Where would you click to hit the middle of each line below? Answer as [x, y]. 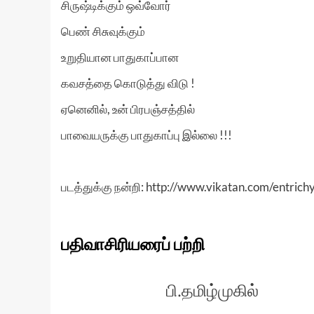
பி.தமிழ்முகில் [212, 291]
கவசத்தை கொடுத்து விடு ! [128, 83]
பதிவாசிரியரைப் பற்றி [133, 245]
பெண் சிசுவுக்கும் [103, 31]
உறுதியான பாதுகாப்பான [120, 57]
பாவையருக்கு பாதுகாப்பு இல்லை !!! [146, 135]
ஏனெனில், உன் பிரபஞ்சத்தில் [128, 109]
